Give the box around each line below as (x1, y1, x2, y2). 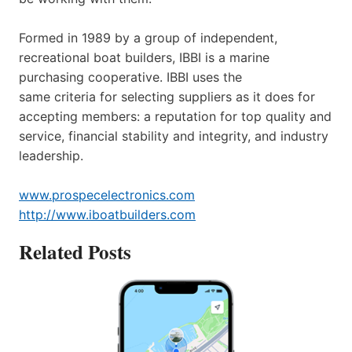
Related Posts (19, 236, 131, 266)
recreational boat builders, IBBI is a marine (19, 49, 269, 65)
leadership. (19, 147, 83, 163)
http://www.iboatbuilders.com (19, 206, 196, 222)
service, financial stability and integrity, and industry (19, 127, 328, 144)
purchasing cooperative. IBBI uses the (19, 68, 242, 85)
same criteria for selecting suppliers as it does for (19, 88, 315, 104)
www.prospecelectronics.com (19, 186, 195, 203)
